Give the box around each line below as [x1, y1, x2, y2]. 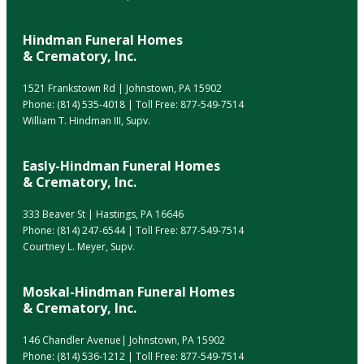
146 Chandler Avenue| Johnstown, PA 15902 [23, 333, 225, 348]
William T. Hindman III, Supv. [23, 114, 150, 128]
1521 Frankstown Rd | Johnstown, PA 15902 [23, 81, 222, 96]
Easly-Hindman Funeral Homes [23, 157, 220, 175]
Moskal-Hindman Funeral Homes [23, 283, 235, 301]
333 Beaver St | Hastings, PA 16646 [23, 207, 184, 222]
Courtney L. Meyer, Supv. [23, 240, 135, 254]
